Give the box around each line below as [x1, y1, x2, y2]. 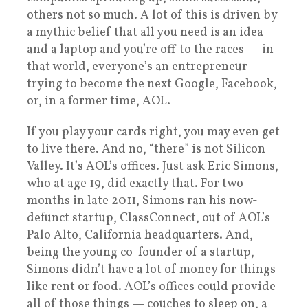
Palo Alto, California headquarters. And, [27, 227, 253, 245]
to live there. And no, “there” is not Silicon [27, 141, 265, 159]
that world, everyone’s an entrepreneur [27, 58, 247, 76]
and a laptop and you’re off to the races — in [27, 41, 274, 59]
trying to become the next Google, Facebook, [27, 76, 277, 93]
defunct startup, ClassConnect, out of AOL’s [27, 210, 270, 228]
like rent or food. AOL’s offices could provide [27, 278, 276, 296]
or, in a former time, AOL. [27, 93, 170, 111]
